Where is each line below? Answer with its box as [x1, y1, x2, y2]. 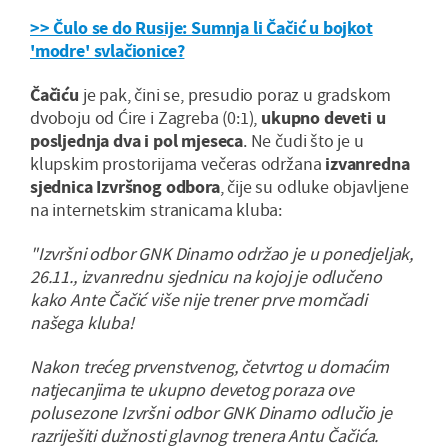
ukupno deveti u [261, 106, 386, 130]
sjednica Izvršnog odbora [30, 175, 220, 199]
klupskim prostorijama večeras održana [30, 152, 326, 176]
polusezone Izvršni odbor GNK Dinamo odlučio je [30, 401, 392, 425]
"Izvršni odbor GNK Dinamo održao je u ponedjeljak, [30, 242, 414, 266]
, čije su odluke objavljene [219, 175, 409, 199]
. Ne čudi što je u [242, 129, 364, 153]
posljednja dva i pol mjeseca [30, 129, 243, 153]
